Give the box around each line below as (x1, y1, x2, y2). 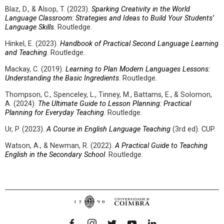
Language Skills (5, 23, 54, 31)
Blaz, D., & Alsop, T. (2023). (5, 5, 91, 13)
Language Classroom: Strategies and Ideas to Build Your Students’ (5, 14, 214, 22)
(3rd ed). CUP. (170, 125, 215, 133)
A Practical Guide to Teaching (115, 141, 207, 150)
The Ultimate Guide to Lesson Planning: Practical (38, 99, 191, 108)
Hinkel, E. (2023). (5, 39, 60, 48)
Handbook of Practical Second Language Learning (60, 39, 218, 48)
